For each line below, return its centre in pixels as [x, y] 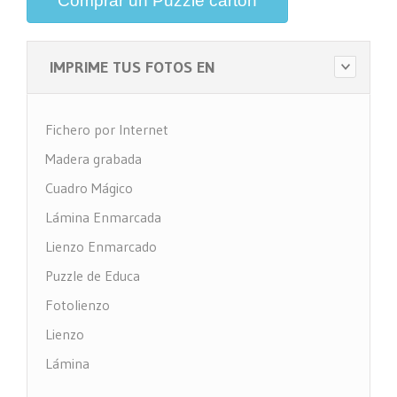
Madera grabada [93, 158]
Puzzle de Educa [93, 275]
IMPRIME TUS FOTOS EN [132, 67]
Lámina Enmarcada [103, 217]
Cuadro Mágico [89, 187]
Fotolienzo [78, 304]
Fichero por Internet [107, 129]
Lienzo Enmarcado [101, 246]
